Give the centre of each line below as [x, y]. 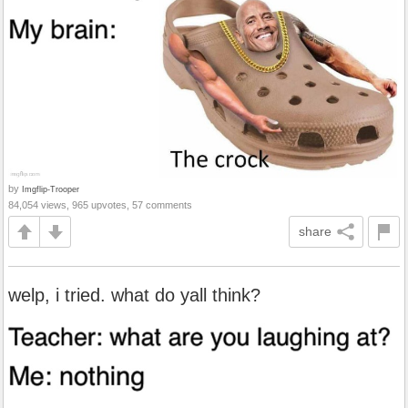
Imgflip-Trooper [51, 189]
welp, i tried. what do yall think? [134, 296]
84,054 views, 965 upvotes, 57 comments [100, 205]
